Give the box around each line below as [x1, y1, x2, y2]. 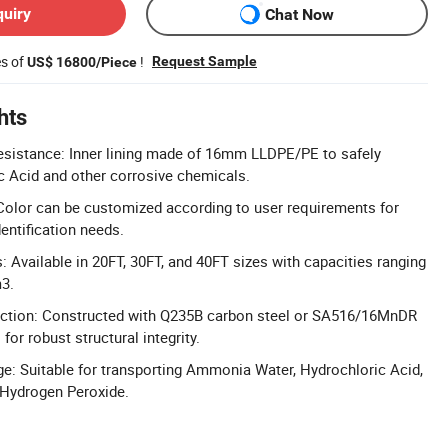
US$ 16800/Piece [27, 54, 137, 71]
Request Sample [152, 53, 257, 70]
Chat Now [265, 4, 334, 24]
